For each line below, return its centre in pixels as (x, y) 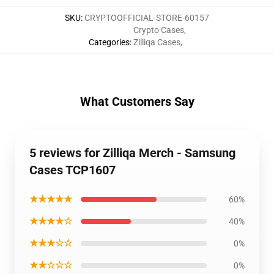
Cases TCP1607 (72, 170)
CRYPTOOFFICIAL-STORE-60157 (147, 18)
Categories (109, 42)
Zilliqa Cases (157, 42)
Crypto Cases (158, 30)
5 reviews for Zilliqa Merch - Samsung (132, 153)
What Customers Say (137, 102)
